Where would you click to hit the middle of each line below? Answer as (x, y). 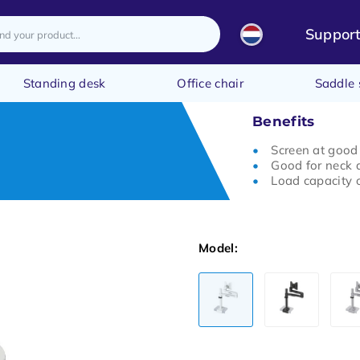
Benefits (284, 121)
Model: (218, 248)
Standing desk (64, 83)
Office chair (210, 83)
